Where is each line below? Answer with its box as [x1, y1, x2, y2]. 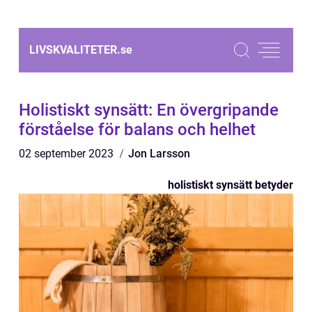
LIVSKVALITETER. [29, 43, 120, 56]
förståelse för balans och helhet [19, 120, 256, 139]
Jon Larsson [128, 147, 190, 160]
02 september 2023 [19, 147, 116, 160]
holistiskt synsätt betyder [168, 178, 293, 192]
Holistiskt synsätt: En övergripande [19, 100, 279, 120]
